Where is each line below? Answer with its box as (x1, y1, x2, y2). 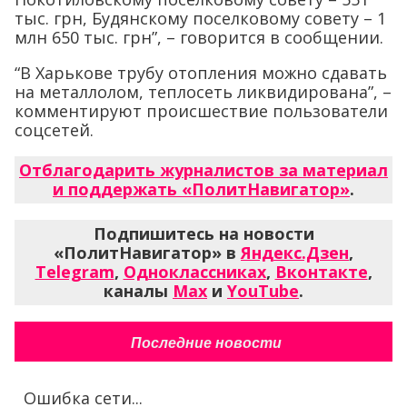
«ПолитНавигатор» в (54, 242, 241, 264)
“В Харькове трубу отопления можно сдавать (15, 62, 387, 84)
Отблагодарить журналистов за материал (19, 159, 388, 182)
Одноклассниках (123, 261, 266, 283)
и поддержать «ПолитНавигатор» (53, 178, 350, 201)
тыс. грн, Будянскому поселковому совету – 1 (15, 7, 386, 30)
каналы (104, 280, 173, 303)
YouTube (227, 280, 299, 303)
